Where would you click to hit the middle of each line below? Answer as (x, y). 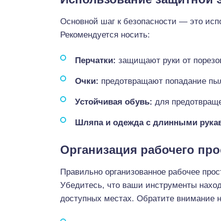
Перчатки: (95, 60)
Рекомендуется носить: (105, 35)
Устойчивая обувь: (114, 102)
